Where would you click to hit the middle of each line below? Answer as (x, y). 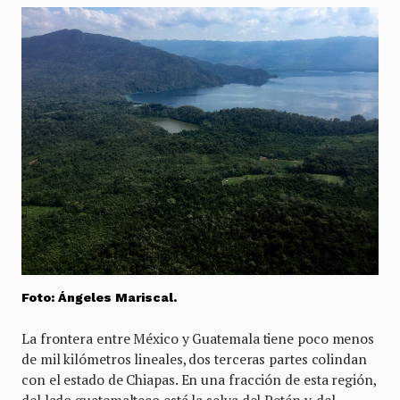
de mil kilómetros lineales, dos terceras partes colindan (194, 358)
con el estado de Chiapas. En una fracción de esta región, (199, 379)
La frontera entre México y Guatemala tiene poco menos (198, 338)
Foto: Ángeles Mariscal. (99, 297)
